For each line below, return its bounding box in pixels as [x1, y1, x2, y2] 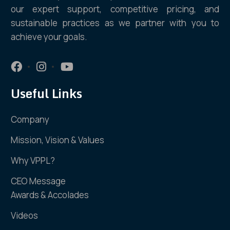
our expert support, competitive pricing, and [11, 3, 219, 15]
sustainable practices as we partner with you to [11, 17, 219, 29]
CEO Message [11, 175, 66, 187]
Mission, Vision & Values [11, 134, 105, 146]
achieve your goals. [11, 31, 88, 43]
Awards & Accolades [11, 189, 89, 201]
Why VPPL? [11, 155, 55, 166]
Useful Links [11, 83, 83, 103]
